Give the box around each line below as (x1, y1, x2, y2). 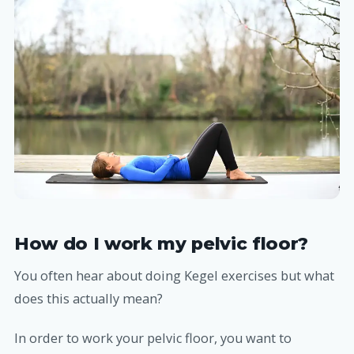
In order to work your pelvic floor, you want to (14, 330, 292, 348)
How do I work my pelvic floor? (14, 232, 308, 254)
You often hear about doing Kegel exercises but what (14, 267, 334, 285)
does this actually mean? (14, 290, 163, 308)
